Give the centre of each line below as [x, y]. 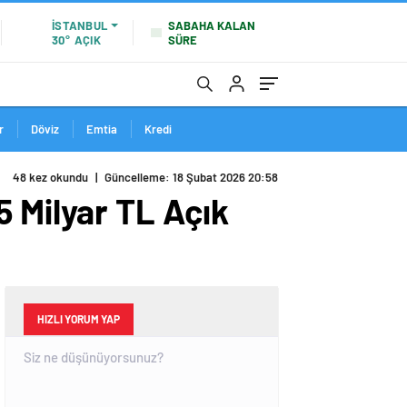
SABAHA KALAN [212, 25]
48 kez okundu [50, 177]
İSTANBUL [79, 25]
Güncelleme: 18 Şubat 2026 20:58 [191, 177]
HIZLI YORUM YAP [79, 319]
